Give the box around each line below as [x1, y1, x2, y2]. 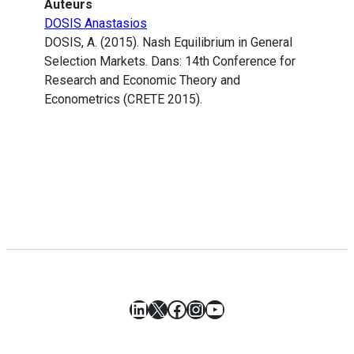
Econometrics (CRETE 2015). [44, 92, 202, 107]
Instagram [186, 297, 273, 320]
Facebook [167, 297, 249, 320]
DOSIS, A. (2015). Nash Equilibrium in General [44, 35, 292, 51]
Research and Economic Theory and [44, 73, 240, 88]
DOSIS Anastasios [44, 16, 147, 32]
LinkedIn [129, 297, 202, 320]
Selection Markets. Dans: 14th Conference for [44, 54, 296, 70]
